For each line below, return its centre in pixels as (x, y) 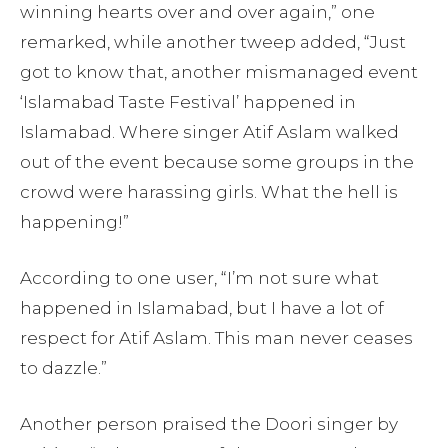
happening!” (74, 221)
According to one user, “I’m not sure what (199, 277)
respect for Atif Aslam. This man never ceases (216, 337)
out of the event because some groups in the (217, 161)
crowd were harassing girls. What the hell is (209, 191)
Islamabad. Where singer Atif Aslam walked (209, 131)
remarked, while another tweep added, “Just (213, 41)
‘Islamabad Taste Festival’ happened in (188, 101)
